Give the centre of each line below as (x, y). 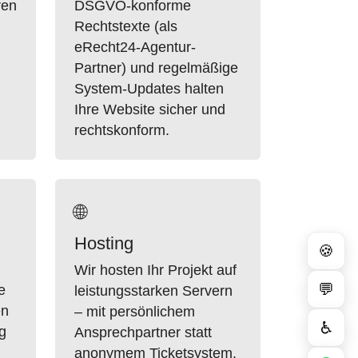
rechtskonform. (122, 130)
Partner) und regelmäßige (156, 68)
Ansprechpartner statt (143, 332)
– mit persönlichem (135, 312)
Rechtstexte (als (126, 26)
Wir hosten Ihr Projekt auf (155, 270)
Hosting (104, 243)
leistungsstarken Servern (153, 291)
